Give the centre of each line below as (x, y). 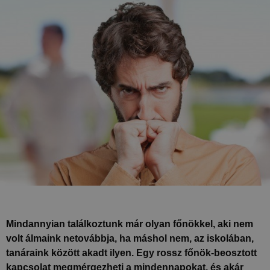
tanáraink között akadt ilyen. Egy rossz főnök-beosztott (131, 253)
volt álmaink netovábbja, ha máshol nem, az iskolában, (130, 239)
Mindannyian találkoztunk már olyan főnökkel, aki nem (130, 224)
